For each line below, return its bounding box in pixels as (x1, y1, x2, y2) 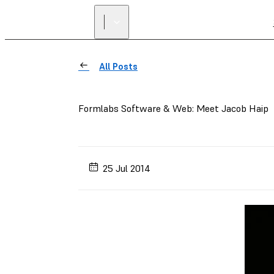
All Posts (99, 61, 138, 72)
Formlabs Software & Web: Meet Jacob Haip (78, 102, 268, 114)
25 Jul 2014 (103, 161, 151, 174)
